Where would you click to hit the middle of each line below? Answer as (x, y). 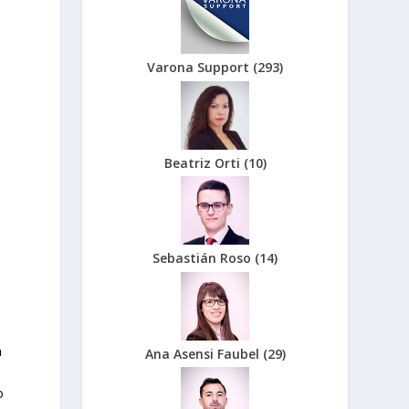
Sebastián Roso (204, 258)
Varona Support (200, 67)
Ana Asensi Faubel (204, 353)
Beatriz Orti (204, 163)
